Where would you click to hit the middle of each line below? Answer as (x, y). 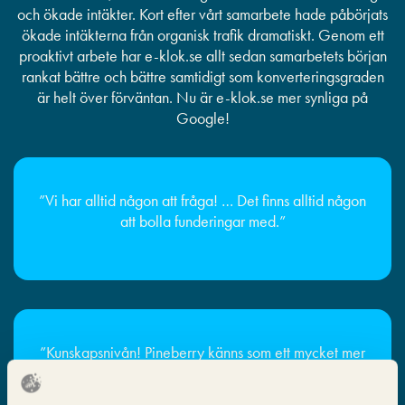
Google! (202, 118)
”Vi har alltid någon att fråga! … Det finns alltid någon (202, 201)
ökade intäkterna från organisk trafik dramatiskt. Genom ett (202, 35)
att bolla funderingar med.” (202, 221)
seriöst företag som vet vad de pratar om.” (202, 373)
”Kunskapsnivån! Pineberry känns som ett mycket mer (202, 353)
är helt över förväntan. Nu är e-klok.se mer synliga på (202, 98)
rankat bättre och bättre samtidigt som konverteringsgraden (202, 77)
